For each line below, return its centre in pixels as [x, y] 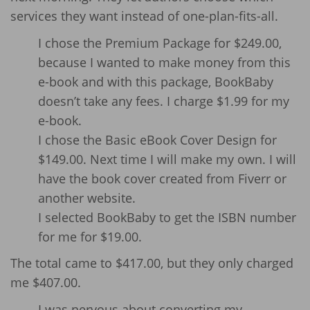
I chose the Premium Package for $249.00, [160, 43]
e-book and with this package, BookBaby [156, 81]
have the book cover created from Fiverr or [162, 178]
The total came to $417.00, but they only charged [152, 263]
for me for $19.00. [90, 236]
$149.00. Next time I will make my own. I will [167, 159]
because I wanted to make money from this [164, 62]
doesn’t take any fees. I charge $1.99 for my [164, 101]
